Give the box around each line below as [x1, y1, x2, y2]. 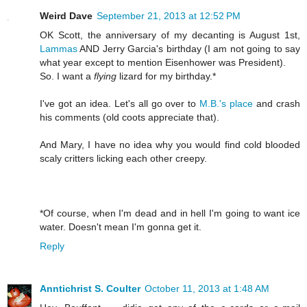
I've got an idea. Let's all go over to [40, 98, 200, 110]
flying [94, 71, 116, 82]
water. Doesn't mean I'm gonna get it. [40, 221, 201, 233]
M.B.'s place [199, 98, 254, 110]
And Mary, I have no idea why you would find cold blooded [40, 139, 300, 151]
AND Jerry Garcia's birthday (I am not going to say [77, 43, 300, 55]
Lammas [40, 43, 77, 55]
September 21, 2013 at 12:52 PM [97, 10, 241, 22]
